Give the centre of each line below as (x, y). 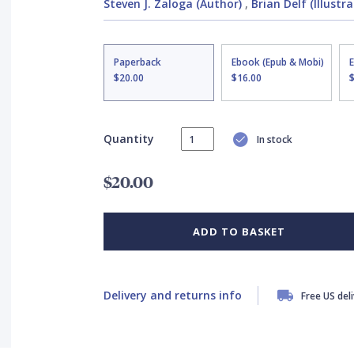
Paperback (137, 62)
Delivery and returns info (172, 295)
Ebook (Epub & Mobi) (277, 62)
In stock (274, 139)
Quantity (128, 138)
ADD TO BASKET (239, 232)
